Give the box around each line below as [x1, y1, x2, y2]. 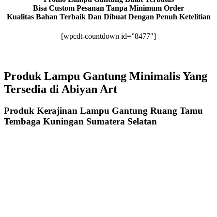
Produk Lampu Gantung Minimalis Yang [4, 70, 207, 83]
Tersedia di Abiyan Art [4, 83, 117, 96]
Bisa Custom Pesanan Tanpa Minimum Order [33, 4, 184, 13]
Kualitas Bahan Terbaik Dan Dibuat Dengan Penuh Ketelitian [6, 13, 211, 21]
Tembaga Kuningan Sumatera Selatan [4, 116, 157, 127]
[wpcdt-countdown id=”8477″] [61, 31, 156, 40]
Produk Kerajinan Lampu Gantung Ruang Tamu [4, 106, 203, 116]
